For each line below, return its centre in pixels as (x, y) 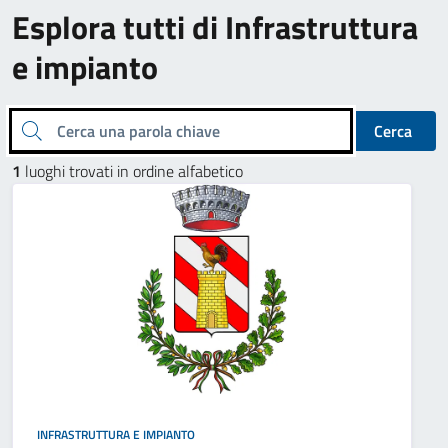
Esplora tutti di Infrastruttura (215, 27)
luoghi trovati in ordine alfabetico (132, 171)
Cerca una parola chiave (26, 128)
